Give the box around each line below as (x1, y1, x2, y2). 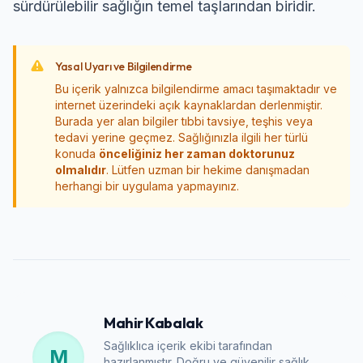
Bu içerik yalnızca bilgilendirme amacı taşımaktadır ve (55, 82, 337, 96)
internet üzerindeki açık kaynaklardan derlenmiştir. (55, 98, 322, 112)
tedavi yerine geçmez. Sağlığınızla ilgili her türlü (55, 130, 308, 144)
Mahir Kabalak (104, 314, 203, 332)
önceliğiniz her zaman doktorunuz (99, 147, 295, 160)
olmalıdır (55, 163, 106, 177)
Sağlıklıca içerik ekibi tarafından (104, 339, 272, 352)
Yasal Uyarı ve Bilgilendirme (55, 59, 192, 74)
